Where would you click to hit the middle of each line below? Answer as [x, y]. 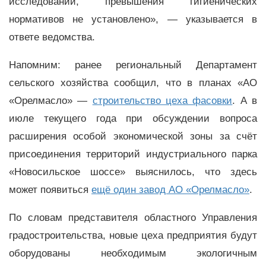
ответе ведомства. [52, 37]
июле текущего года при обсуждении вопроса [133, 118]
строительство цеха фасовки [162, 100]
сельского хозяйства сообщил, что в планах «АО [133, 83]
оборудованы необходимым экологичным [133, 253]
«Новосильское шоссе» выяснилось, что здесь [133, 172]
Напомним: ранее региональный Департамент [133, 65]
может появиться [50, 189]
